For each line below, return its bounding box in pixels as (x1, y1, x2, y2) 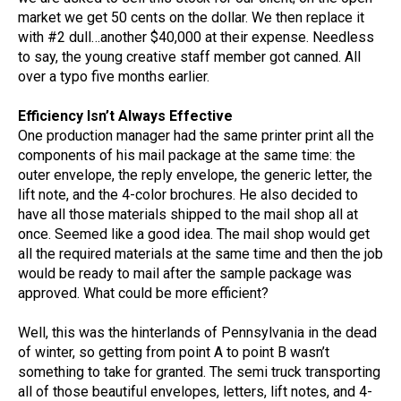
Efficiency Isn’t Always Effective (18, 107, 233, 125)
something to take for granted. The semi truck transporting (18, 363, 380, 381)
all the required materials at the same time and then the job (18, 245, 383, 263)
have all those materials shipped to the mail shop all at (18, 206, 358, 224)
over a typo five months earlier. (18, 68, 209, 86)
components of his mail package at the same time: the (18, 147, 355, 165)
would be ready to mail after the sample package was (18, 265, 352, 283)
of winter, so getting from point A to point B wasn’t (18, 344, 329, 362)
